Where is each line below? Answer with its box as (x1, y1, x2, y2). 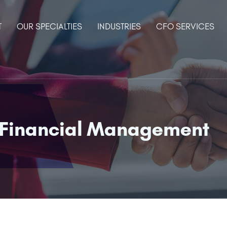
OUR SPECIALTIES (17, 21, 82, 31)
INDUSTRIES (97, 21, 141, 31)
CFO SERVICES (156, 21, 214, 31)
